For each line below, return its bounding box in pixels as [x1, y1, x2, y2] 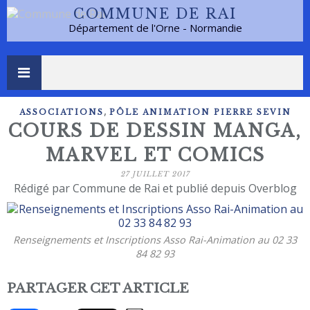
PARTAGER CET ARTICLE [7, 280, 189, 296]
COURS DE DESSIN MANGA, [8, 120, 302, 142]
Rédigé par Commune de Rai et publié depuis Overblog [13, 181, 297, 196]
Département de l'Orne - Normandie [68, 21, 242, 35]
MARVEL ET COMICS [45, 145, 265, 166]
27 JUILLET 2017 [120, 170, 190, 179]
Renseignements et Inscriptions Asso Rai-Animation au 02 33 [13, 233, 297, 246]
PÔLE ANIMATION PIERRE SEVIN [109, 107, 291, 117]
